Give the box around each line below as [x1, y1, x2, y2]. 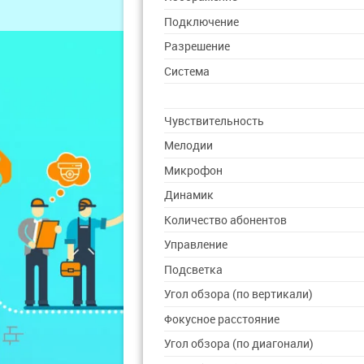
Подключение [164, 14, 240, 29]
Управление [164, 237, 228, 252]
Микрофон [164, 162, 223, 178]
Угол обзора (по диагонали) [164, 336, 314, 351]
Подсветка [164, 262, 223, 277]
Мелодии [164, 138, 214, 153]
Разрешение [164, 39, 231, 54]
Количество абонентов [164, 212, 288, 227]
